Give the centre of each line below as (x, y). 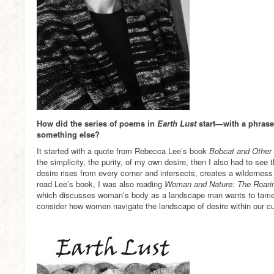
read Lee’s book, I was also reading (101, 184)
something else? (68, 134)
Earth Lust (178, 123)
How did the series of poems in (97, 123)
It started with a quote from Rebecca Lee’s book (123, 151)
